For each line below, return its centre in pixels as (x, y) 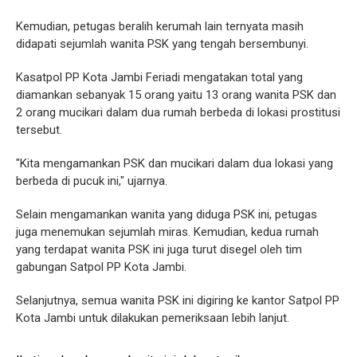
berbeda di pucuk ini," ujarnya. (92, 181)
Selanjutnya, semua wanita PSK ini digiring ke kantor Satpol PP (178, 301)
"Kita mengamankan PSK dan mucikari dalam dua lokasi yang (175, 164)
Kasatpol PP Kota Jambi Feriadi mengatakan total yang (159, 78)
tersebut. (39, 130)
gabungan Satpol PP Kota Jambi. (101, 267)
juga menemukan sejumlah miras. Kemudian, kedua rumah (167, 232)
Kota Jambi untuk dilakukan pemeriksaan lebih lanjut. (153, 318)
